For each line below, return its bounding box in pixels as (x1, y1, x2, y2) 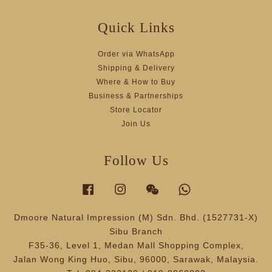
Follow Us (103, 153, 169, 169)
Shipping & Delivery (97, 64, 175, 73)
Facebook (96, 183, 134, 192)
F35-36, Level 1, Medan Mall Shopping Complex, (28, 240, 244, 251)
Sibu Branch (109, 226, 163, 237)
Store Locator (110, 106, 162, 115)
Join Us (121, 120, 151, 129)
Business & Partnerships (89, 92, 183, 101)
